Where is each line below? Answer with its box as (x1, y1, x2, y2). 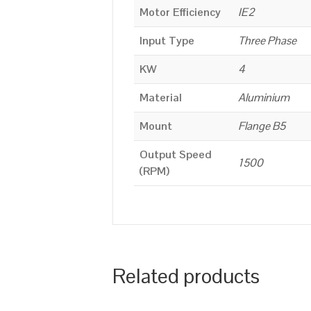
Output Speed (140, 146, 212, 162)
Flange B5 (238, 118, 285, 133)
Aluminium (238, 90, 289, 105)
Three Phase (238, 33, 296, 48)
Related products (112, 262, 260, 290)
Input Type (140, 33, 194, 48)
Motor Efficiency (140, 4, 221, 19)
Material (140, 90, 182, 105)
